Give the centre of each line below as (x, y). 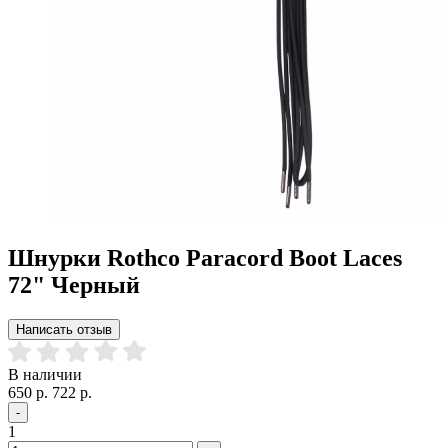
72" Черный (74, 284)
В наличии (45, 374)
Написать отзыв (64, 329)
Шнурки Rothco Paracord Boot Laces (205, 257)
